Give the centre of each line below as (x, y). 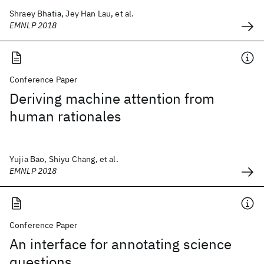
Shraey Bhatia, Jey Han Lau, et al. (72, 14)
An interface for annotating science (121, 244)
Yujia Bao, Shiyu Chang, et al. (64, 159)
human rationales (65, 116)
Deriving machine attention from (112, 98)
